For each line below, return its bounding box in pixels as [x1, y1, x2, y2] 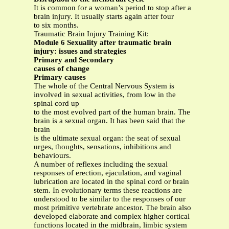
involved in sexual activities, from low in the [34, 90, 176, 99]
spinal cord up [34, 99, 79, 108]
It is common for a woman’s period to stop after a [34, 4, 191, 12]
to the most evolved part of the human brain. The [34, 108, 190, 117]
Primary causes [34, 73, 86, 82]
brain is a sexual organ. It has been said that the [34, 117, 185, 125]
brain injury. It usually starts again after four [34, 12, 174, 21]
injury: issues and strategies [34, 47, 126, 56]
